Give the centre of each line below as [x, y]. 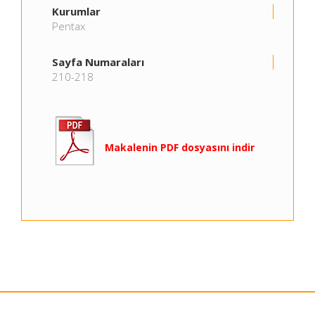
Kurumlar [76, 11]
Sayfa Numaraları [98, 62]
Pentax [69, 26]
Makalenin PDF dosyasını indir [180, 147]
